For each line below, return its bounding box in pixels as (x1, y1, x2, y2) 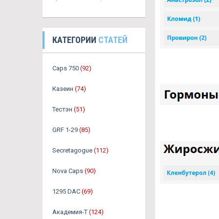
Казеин (52, 85, 73, 92)
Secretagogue (52, 147, 92, 154)
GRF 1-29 (52, 126, 78, 133)
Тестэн (52, 106, 72, 113)
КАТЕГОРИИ (52, 35, 98, 45)
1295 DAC (52, 188, 80, 195)
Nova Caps (52, 167, 83, 175)
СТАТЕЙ (98, 35, 128, 45)
